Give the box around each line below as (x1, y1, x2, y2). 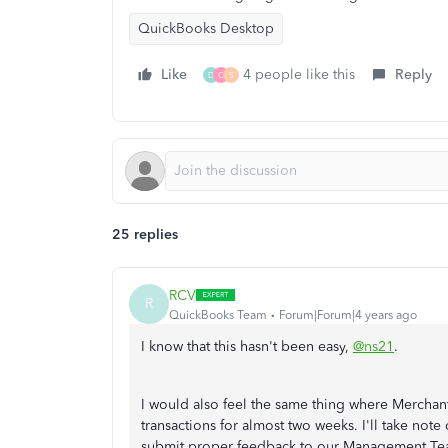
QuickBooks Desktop (138, 20, 274, 37)
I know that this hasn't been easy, (141, 338, 353, 355)
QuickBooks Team (169, 307, 267, 322)
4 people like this (243, 66, 355, 83)
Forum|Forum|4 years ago (279, 307, 417, 322)
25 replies (112, 226, 178, 243)
